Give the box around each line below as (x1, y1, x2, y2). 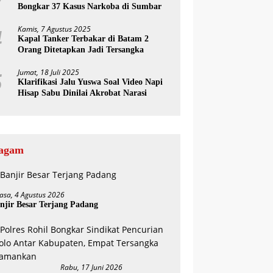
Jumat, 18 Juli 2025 (18, 67, 80, 77)
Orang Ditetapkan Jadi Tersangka (18, 45, 144, 54)
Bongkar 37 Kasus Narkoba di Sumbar (18, 2, 162, 11)
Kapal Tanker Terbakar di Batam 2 (18, 34, 149, 43)
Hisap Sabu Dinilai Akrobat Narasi (18, 88, 147, 97)
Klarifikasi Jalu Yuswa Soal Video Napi (18, 77, 163, 87)
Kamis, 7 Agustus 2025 (18, 24, 91, 34)
